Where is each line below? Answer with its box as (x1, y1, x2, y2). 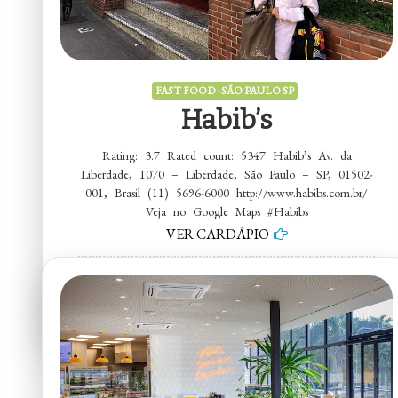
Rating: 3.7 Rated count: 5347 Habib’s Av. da (101, 147, 352, 163)
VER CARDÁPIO (165, 224, 269, 243)
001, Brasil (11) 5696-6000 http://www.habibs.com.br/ (85, 184, 369, 201)
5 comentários (206, 271, 263, 286)
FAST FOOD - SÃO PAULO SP (155, 83, 294, 98)
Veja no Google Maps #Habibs (145, 203, 308, 219)
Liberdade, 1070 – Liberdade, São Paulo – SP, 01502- (80, 165, 373, 182)
